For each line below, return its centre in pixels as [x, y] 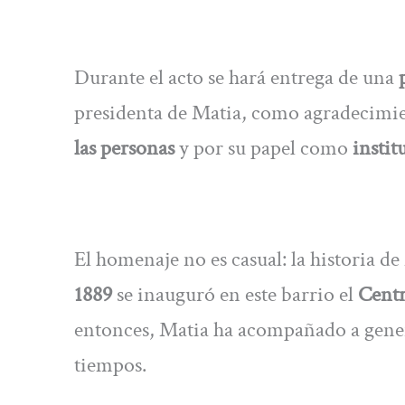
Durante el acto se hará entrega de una [236, 77]
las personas [124, 147]
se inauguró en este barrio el [235, 295]
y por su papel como [264, 147]
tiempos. [110, 365]
